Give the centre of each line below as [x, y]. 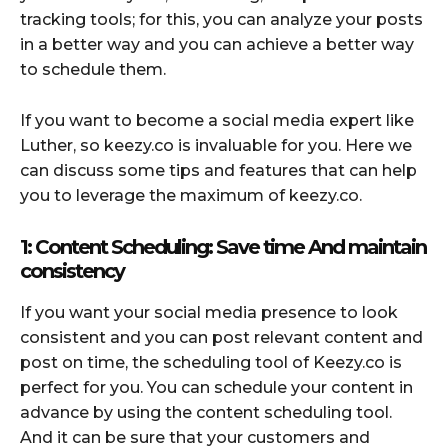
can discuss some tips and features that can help [218, 170]
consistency [74, 270]
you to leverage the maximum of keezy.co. [191, 195]
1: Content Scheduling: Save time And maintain [223, 246]
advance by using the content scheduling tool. [206, 412]
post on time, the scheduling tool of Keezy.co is [211, 362]
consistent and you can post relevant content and [221, 337]
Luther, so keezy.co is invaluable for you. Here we [216, 145]
